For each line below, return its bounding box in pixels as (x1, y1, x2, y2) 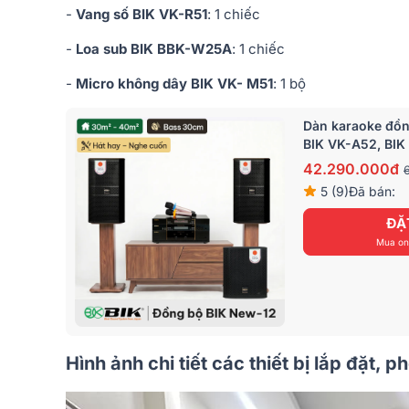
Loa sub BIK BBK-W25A (76, 39, 232, 58)
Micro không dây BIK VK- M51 (76, 74, 273, 92)
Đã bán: (349, 183, 395, 199)
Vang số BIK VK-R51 (76, 5, 207, 23)
